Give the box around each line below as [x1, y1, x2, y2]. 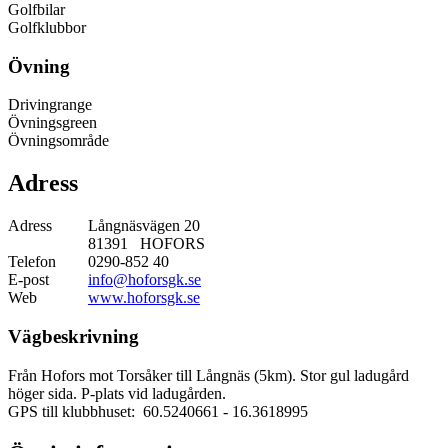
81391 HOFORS [88, 235, 205, 253]
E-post [8, 271, 49, 289]
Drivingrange [8, 96, 92, 114]
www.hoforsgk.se [88, 289, 200, 307]
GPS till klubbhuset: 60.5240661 [8, 402, 219, 420]
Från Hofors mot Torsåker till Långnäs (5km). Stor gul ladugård [8, 366, 409, 384]
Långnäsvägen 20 [88, 217, 200, 235]
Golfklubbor [8, 18, 86, 36]
